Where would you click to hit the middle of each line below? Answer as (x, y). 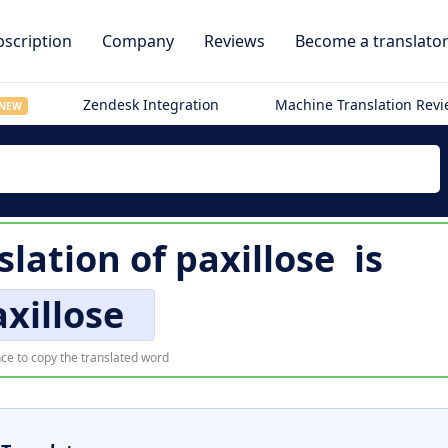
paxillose (254, 258)
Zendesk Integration (151, 104)
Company (138, 41)
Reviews (234, 41)
